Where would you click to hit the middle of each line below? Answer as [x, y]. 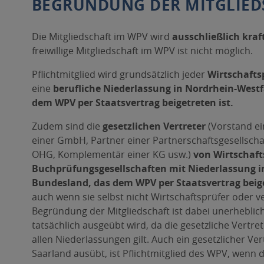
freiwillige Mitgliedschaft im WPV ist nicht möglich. [142, 51]
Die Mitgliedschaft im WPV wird [102, 37]
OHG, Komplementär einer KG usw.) [111, 154]
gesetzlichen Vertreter [154, 126]
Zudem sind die [67, 126]
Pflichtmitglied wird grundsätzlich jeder [119, 74]
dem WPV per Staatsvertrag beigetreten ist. [132, 103]
